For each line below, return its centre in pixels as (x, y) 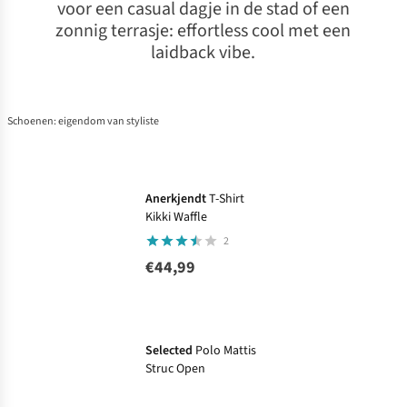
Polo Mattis (226, 351)
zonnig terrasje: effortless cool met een (203, 31)
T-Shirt (227, 199)
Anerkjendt (176, 199)
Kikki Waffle (176, 217)
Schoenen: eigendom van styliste (83, 121)
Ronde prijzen (190, 313)
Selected (169, 351)
